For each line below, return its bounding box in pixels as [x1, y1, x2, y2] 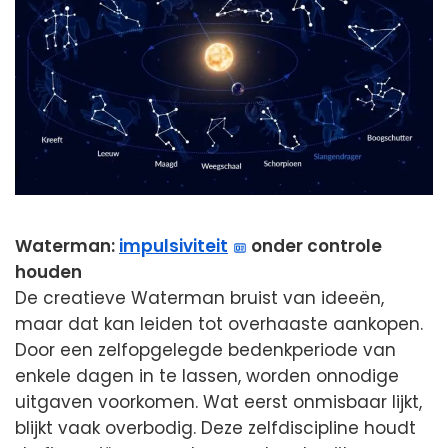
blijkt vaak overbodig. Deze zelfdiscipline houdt [15, 416, 416, 441]
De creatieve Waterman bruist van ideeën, [15, 286, 384, 311]
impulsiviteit [119, 234, 228, 259]
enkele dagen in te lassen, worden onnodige [15, 364, 399, 389]
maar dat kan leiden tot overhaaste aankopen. [15, 312, 423, 337]
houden [15, 260, 82, 285]
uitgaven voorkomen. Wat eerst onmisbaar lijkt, [15, 390, 422, 415]
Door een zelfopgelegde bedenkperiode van [15, 338, 396, 363]
